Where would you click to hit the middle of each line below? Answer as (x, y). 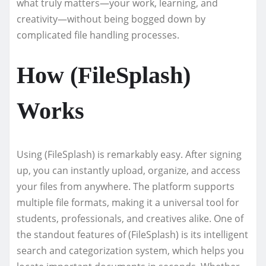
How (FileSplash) (104, 75)
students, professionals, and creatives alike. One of (130, 218)
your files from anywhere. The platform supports (126, 186)
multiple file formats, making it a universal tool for (128, 202)
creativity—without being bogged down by (111, 19)
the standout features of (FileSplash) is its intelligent (132, 234)
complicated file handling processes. (98, 35)
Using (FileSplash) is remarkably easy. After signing (129, 154)
